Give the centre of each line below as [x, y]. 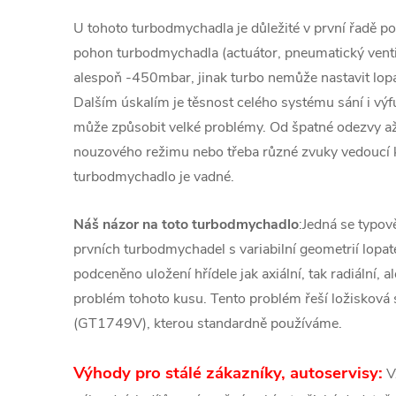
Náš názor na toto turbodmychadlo [186, 224]
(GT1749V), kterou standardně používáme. [208, 323]
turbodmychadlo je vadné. [154, 176]
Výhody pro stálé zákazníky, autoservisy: [228, 373]
